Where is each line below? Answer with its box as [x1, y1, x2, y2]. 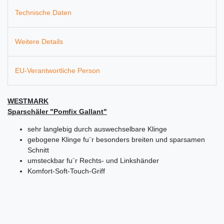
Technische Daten [15, 8, 71, 16]
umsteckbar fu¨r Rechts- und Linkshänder [27, 156, 159, 165]
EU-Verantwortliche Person [15, 66, 100, 75]
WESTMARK [7, 97, 48, 105]
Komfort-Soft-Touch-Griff [27, 167, 105, 175]
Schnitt [27, 146, 49, 154]
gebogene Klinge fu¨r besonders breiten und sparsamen [27, 135, 205, 144]
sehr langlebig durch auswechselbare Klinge [27, 125, 167, 133]
